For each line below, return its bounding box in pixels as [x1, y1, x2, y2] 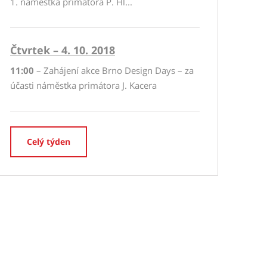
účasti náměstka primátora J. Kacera [10, 79, 157, 91]
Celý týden [27, 136, 70, 147]
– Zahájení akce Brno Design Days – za [34, 64, 194, 76]
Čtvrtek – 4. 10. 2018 [10, 43, 115, 57]
